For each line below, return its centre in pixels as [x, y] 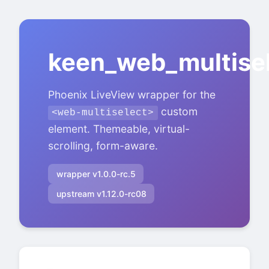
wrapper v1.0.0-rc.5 [96, 174]
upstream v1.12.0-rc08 [101, 193]
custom [177, 111]
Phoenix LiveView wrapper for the [132, 95]
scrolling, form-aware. [103, 146]
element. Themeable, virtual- [119, 129]
